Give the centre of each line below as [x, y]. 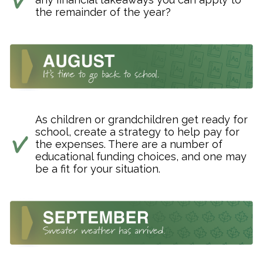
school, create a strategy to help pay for [137, 131]
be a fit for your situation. [98, 168]
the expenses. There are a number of [129, 144]
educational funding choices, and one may [141, 156]
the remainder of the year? [103, 12]
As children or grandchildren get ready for [141, 119]
